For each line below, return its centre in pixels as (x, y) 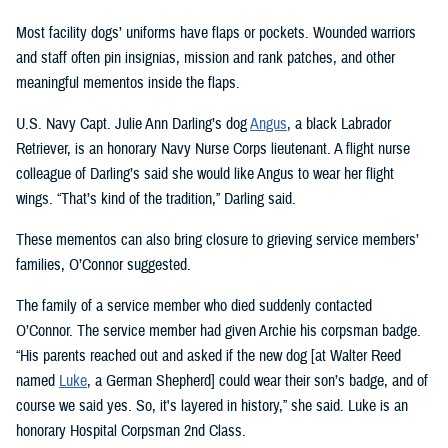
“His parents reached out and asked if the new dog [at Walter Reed (208, 356)
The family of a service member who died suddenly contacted (194, 306)
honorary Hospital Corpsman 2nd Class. (131, 431)
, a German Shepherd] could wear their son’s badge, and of (257, 381)
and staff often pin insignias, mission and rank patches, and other (205, 58)
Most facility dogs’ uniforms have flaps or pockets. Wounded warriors (216, 33)
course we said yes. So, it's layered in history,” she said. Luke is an (212, 406)
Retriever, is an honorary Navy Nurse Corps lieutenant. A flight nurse (213, 149)
